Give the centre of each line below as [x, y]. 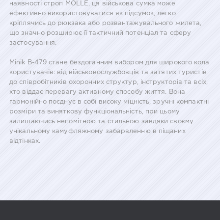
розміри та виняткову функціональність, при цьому [95, 112]
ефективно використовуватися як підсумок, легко [93, 14]
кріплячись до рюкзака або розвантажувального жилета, [106, 24]
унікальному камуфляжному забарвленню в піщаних [97, 132]
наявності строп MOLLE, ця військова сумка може [92, 4]
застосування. [33, 43]
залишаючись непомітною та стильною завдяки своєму [101, 122]
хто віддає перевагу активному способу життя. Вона [97, 92]
